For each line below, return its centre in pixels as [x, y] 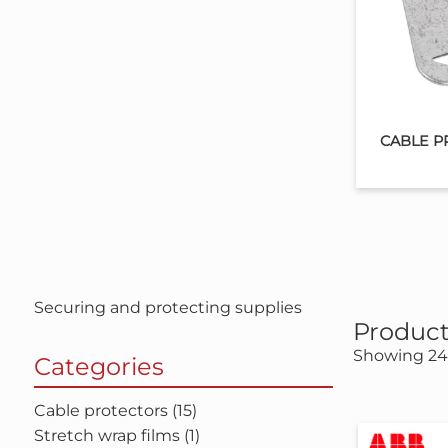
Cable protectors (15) [115, 410]
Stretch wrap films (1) [116, 435]
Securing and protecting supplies [167, 307]
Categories [98, 366]
